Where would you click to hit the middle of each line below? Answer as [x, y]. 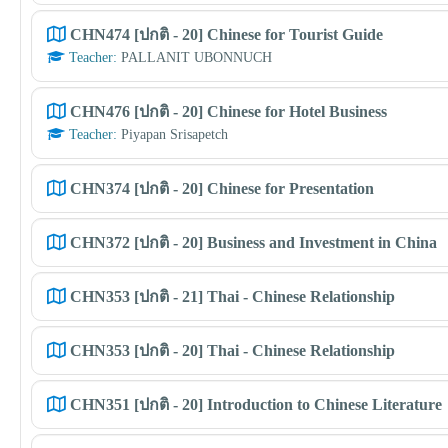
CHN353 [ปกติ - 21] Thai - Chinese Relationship [232, 296]
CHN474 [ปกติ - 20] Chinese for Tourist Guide [226, 34]
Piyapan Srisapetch [174, 134]
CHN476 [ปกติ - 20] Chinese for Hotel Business [228, 111]
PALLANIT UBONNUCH [196, 57]
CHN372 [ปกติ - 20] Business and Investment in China [253, 242]
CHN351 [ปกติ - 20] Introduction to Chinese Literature [256, 404]
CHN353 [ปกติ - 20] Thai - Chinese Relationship [232, 350]
